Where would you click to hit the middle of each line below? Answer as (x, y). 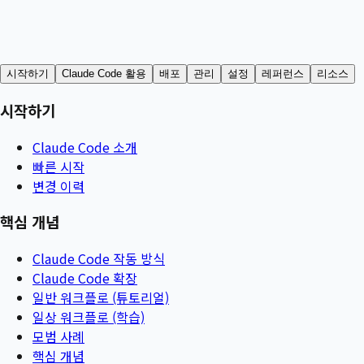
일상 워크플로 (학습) (89, 317)
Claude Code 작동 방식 (99, 259)
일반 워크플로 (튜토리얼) (101, 298)
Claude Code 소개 (85, 147)
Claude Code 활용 (104, 74)
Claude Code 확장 (85, 278)
